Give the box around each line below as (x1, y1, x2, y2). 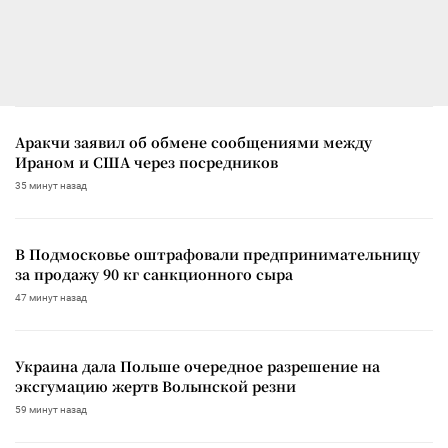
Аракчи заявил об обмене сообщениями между (15, 131, 372, 152)
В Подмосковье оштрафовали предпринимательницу (15, 243, 420, 264)
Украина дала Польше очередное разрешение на (15, 355, 380, 376)
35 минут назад (15, 179, 87, 191)
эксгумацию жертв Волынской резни (15, 375, 296, 396)
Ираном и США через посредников (15, 151, 278, 172)
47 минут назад (15, 291, 87, 303)
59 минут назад (15, 403, 87, 415)
